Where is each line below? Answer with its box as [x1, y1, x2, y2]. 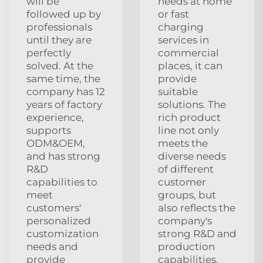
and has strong [26, 150, 100, 162]
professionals [26, 21, 92, 33]
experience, [26, 111, 84, 123]
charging [158, 21, 204, 33]
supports [26, 124, 71, 136]
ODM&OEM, [26, 137, 85, 149]
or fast [158, 8, 189, 20]
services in [158, 33, 209, 46]
